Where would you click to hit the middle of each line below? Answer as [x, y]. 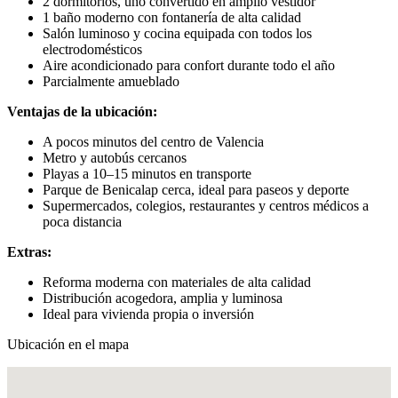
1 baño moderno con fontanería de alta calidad [172, 17]
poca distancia [82, 221]
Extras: [29, 251]
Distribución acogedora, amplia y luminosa [163, 298]
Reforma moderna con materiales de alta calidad [177, 282]
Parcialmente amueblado [111, 81]
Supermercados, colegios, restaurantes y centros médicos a [206, 205]
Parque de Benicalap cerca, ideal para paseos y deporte [196, 189]
